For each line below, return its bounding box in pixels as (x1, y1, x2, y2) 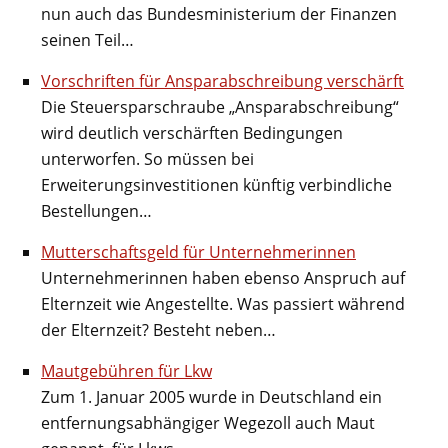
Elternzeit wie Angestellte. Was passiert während (41, 292, 405, 315)
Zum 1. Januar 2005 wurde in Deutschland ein (41, 385, 382, 408)
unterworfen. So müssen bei (41, 147, 254, 170)
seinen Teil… (41, 28, 134, 51)
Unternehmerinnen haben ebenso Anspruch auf (41, 266, 405, 289)
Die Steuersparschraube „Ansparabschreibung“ (41, 95, 399, 118)
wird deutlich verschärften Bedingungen (41, 121, 343, 144)
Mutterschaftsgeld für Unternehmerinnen (41, 240, 356, 263)
